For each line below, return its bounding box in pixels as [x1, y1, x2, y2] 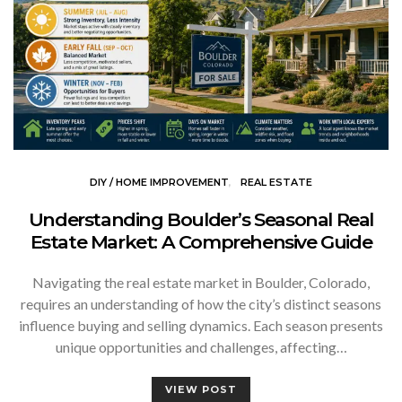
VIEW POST [165, 382, 237, 396]
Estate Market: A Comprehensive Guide [30, 230, 372, 253]
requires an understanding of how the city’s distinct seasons [21, 294, 381, 312]
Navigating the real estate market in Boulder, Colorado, [32, 273, 370, 291]
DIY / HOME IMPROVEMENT [90, 175, 229, 188]
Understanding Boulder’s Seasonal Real [28, 207, 374, 231]
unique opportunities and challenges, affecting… [55, 337, 347, 355]
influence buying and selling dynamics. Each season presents [19, 316, 383, 334]
